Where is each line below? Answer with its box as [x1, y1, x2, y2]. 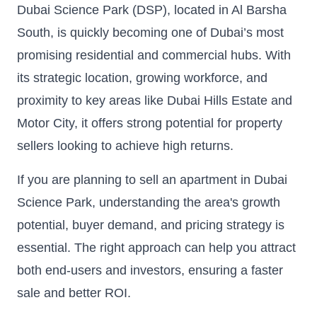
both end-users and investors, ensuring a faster [17, 263, 283, 277]
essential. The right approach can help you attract [17, 240, 296, 255]
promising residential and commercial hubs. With [17, 47, 291, 62]
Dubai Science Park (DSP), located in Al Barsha [17, 2, 287, 17]
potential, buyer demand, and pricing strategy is [17, 217, 284, 232]
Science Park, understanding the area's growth [17, 195, 280, 209]
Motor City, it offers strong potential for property [17, 115, 282, 130]
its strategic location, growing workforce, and [17, 70, 267, 85]
